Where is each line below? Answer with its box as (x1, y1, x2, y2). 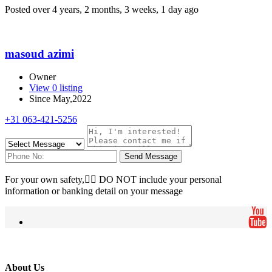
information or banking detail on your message (5, 186, 183, 197)
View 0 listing (29, 83, 83, 93)
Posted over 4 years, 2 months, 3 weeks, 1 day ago (5, 4, 199, 15)
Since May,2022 (29, 93, 92, 104)
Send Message (124, 152, 177, 161)
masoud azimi (5, 47, 74, 60)
